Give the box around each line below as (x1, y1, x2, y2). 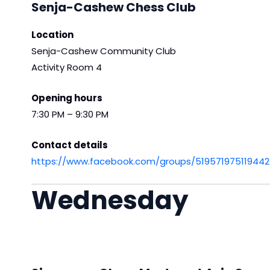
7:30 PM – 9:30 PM (31, 108, 108, 121)
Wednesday (31, 183, 189, 219)
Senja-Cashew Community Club (31, 45, 176, 58)
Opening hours (31, 92, 102, 105)
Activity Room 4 (31, 61, 102, 74)
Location (31, 28, 74, 42)
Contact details (31, 139, 108, 152)
